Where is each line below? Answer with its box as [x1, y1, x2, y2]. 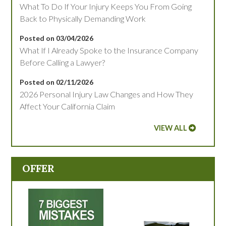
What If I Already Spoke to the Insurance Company [20, 45, 199, 55]
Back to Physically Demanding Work [20, 14, 146, 24]
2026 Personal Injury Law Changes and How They [20, 89, 194, 99]
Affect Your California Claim [20, 101, 116, 111]
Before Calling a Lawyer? [20, 58, 105, 68]
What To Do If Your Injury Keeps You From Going [20, 2, 192, 12]
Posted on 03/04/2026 [20, 34, 94, 43]
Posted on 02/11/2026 [20, 78, 94, 87]
